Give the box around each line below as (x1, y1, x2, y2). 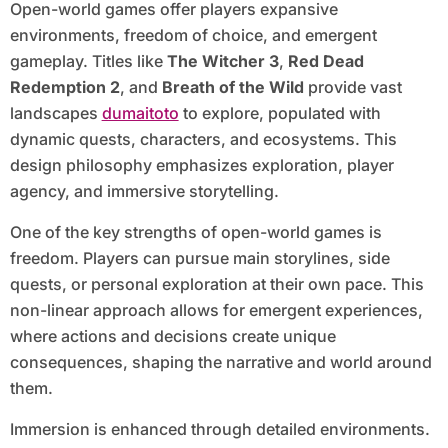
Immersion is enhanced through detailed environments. (9, 419, 430, 440)
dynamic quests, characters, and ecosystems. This (9, 129, 397, 150)
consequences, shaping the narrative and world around (9, 352, 432, 373)
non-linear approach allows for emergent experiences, (9, 300, 423, 321)
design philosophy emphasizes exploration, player (9, 155, 394, 176)
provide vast (303, 77, 402, 98)
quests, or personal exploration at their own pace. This (9, 274, 424, 295)
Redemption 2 (9, 77, 120, 98)
